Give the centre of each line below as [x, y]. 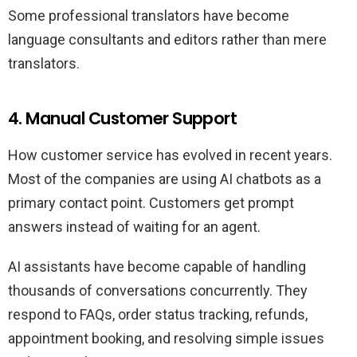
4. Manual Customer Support [123, 119]
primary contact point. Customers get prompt [151, 203]
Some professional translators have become [149, 16]
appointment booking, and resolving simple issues [166, 339]
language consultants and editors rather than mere [167, 40]
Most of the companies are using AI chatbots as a [165, 179]
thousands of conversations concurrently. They [158, 291]
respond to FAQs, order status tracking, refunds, [158, 315]
